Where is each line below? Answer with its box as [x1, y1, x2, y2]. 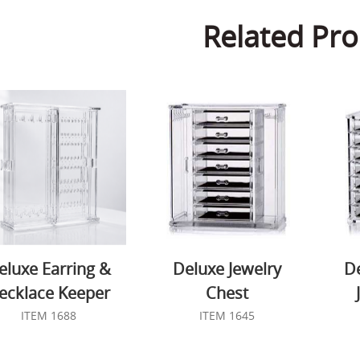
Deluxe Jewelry [173, 257, 282, 280]
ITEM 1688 [20, 307, 76, 323]
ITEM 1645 [199, 307, 256, 323]
